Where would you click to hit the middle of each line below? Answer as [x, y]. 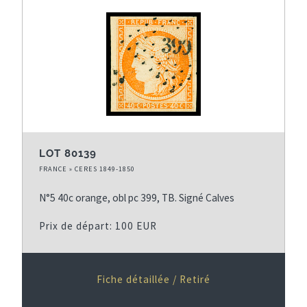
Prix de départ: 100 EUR [98, 225]
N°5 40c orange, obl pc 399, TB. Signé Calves [137, 197]
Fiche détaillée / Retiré [153, 279]
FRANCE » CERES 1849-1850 [87, 169]
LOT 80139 [68, 153]
